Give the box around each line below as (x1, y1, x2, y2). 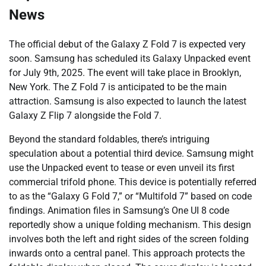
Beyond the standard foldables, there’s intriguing (9, 133, 210, 145)
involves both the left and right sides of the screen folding (9, 233, 249, 245)
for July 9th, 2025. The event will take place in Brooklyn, (9, 66, 241, 78)
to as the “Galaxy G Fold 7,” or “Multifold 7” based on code (9, 190, 252, 202)
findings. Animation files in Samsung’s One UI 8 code (9, 204, 229, 216)
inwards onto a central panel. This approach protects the (9, 247, 245, 259)
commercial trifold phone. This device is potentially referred (9, 176, 256, 188)
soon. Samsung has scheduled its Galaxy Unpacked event (9, 52, 251, 64)
